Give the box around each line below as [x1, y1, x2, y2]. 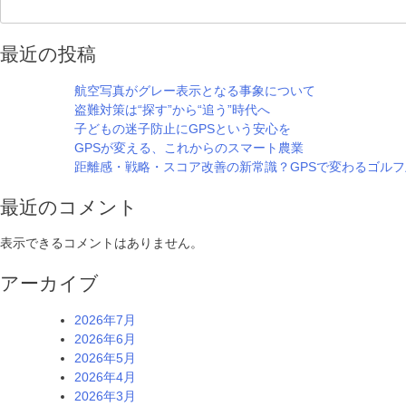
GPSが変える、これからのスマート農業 [74, 140, 304, 155]
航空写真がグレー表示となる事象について [74, 82, 315, 98]
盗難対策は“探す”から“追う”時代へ [74, 101, 270, 117]
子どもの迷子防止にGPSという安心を [74, 121, 291, 136]
